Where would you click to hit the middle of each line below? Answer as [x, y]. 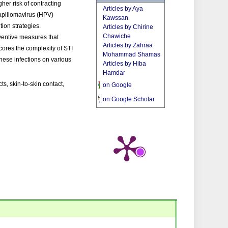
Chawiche [117, 36]
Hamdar [114, 73]
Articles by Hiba [125, 64]
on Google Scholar [129, 99]
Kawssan [116, 18]
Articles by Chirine [128, 27]
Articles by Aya [123, 9]
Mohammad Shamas [132, 54]
